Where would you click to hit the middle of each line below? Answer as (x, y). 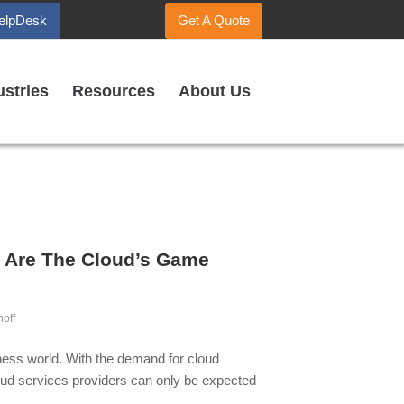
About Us (215, 91)
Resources (114, 91)
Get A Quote (214, 20)
